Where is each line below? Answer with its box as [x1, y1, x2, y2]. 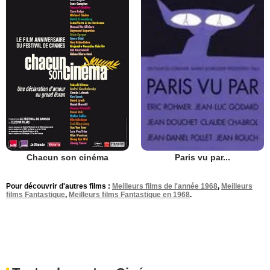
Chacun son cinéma [27, 152, 108, 162]
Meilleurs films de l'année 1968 [112, 182, 218, 191]
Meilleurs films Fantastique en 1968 [69, 190, 190, 199]
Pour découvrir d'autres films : [6, 182, 112, 191]
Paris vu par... [175, 152, 230, 163]
